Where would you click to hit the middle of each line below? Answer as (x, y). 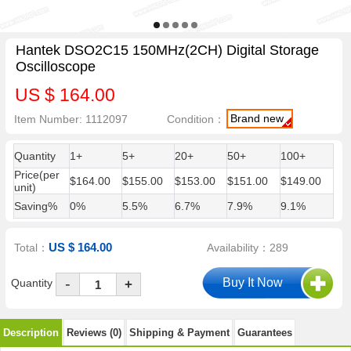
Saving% (35, 206)
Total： (32, 248)
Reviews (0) (94, 332)
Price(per (36, 175)
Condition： (196, 119)
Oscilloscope (55, 67)
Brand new (257, 118)
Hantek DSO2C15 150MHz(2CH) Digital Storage (167, 51)
